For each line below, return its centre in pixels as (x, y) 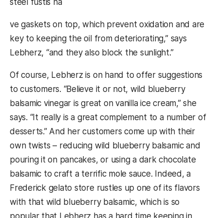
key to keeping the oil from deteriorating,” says (98, 39)
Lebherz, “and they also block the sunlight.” (92, 53)
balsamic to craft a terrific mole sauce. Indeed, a (100, 174)
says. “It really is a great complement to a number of (108, 118)
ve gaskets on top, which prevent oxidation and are (107, 25)
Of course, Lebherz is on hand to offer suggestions (106, 75)
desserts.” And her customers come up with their (102, 132)
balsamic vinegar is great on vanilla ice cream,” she (103, 103)
